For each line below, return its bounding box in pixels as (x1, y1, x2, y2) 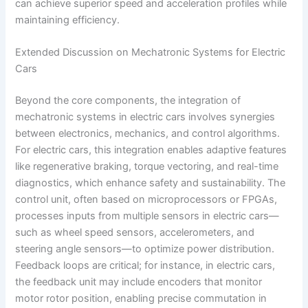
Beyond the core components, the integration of (15, 93, 241, 107)
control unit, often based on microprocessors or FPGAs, (15, 192, 278, 206)
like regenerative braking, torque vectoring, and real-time (15, 159, 279, 173)
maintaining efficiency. (15, 13, 120, 26)
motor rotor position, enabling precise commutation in (15, 291, 267, 305)
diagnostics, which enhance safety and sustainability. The (15, 176, 286, 189)
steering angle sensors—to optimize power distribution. (15, 242, 275, 255)
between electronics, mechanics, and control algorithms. (15, 126, 280, 140)
